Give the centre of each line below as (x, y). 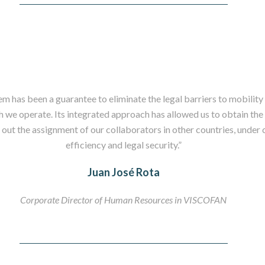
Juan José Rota (123, 172)
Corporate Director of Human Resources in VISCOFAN (124, 200)
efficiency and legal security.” (123, 145)
